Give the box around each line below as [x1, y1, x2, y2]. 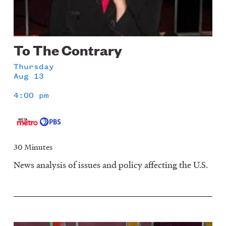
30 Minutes [14, 141, 53, 153]
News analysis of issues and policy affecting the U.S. [14, 158, 208, 172]
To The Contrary [14, 40, 123, 60]
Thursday [14, 61, 54, 71]
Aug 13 [14, 71, 44, 81]
